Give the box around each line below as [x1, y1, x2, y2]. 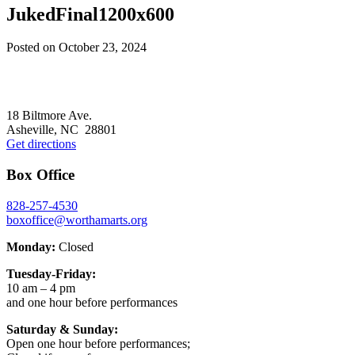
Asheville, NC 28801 [6, 123, 116, 137]
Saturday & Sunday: [6, 322, 118, 336]
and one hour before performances [6, 295, 177, 309]
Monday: [6, 239, 55, 254]
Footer [6, 94, 60, 115]
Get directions [6, 137, 76, 151]
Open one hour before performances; [6, 336, 190, 350]
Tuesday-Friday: [6, 266, 96, 281]
